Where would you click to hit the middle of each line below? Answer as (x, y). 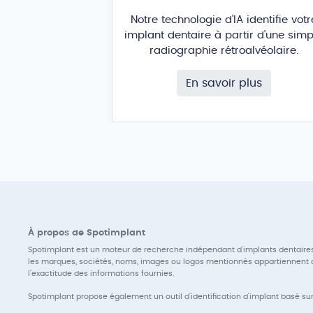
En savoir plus (224, 83)
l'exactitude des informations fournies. (101, 274)
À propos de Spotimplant (87, 233)
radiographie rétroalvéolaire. (224, 50)
